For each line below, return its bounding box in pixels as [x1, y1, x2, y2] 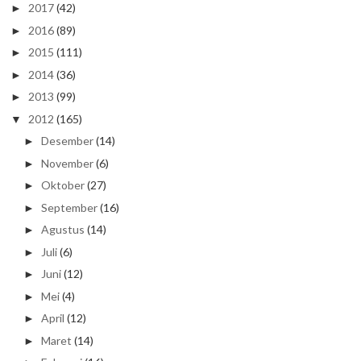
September [41, 200, 98, 214]
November [41, 156, 94, 170]
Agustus [41, 222, 85, 237]
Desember [41, 134, 94, 148]
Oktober [41, 178, 85, 193]
